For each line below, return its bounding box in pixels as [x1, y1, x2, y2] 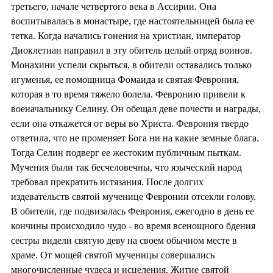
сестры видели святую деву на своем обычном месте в [11, 235, 237, 246]
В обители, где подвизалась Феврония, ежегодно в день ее [11, 205, 254, 216]
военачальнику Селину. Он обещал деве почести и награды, [11, 103, 261, 114]
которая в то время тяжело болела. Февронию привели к [11, 88, 246, 99]
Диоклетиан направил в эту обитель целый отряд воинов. [11, 44, 252, 55]
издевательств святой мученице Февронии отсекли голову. [11, 191, 256, 202]
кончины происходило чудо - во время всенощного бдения [11, 220, 255, 231]
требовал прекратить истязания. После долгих [11, 176, 204, 187]
